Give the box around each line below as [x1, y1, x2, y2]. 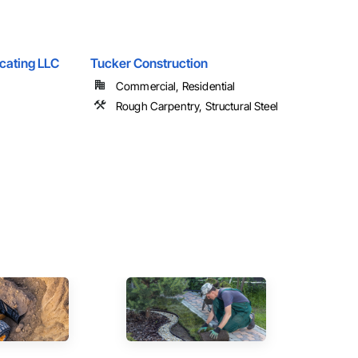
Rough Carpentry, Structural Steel [115, 99, 278, 113]
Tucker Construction [89, 55, 208, 72]
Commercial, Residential [115, 79, 236, 93]
